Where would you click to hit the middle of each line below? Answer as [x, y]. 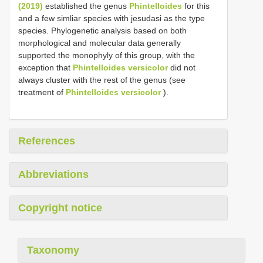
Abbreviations [53, 174]
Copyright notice [60, 208]
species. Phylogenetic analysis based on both [102, 30]
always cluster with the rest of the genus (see [102, 80]
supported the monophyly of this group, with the [107, 55]
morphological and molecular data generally [100, 43]
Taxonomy [53, 250]
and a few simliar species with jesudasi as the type [112, 18]
